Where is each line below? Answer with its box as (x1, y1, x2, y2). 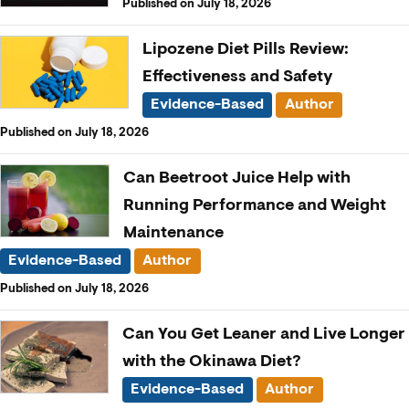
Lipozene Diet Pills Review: (142, 38, 349, 59)
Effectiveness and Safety (142, 66, 333, 87)
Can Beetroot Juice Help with (122, 167, 351, 188)
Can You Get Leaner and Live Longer (122, 323, 405, 344)
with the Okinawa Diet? (122, 351, 301, 372)
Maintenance (122, 222, 224, 243)
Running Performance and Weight (122, 194, 386, 215)
